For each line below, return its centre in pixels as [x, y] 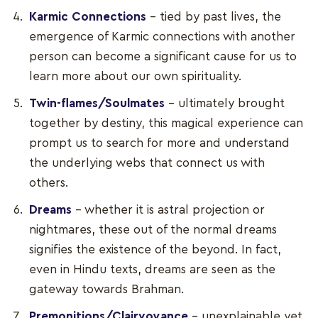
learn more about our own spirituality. [137, 77]
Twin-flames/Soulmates [97, 104]
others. [51, 183]
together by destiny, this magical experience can [166, 124]
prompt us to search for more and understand [160, 143]
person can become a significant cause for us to [163, 57]
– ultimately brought [225, 104]
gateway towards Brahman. [109, 290]
